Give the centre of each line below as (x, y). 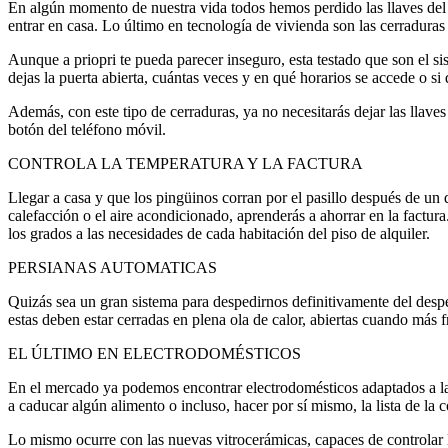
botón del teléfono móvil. (87, 130)
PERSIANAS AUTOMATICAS (112, 268)
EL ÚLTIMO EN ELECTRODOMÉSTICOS (154, 354)
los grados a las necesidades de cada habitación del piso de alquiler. (219, 234)
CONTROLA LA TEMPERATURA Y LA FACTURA (185, 164)
